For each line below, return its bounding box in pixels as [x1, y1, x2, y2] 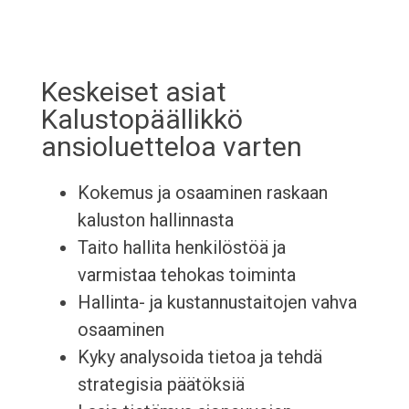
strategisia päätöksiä [77, 373, 245, 396]
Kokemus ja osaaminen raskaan [77, 182, 328, 204]
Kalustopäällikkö [40, 103, 243, 136]
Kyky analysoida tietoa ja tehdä [77, 346, 322, 369]
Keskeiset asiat [40, 76, 226, 109]
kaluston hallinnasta [77, 209, 234, 232]
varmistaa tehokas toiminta [77, 264, 296, 287]
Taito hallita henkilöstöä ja [77, 236, 286, 259]
